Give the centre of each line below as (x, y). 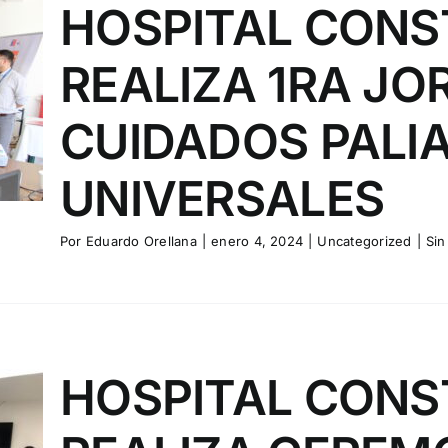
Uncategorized (364, 240)
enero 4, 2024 (257, 240)
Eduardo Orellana (141, 240)
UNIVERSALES (222, 198)
